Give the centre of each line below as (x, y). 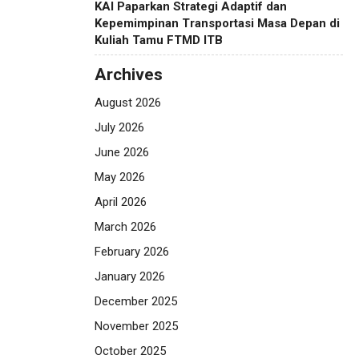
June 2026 (122, 152)
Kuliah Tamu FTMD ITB (159, 40)
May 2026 (120, 177)
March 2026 (125, 226)
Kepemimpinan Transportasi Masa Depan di (217, 23)
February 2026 (132, 251)
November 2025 (136, 326)
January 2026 (130, 276)
